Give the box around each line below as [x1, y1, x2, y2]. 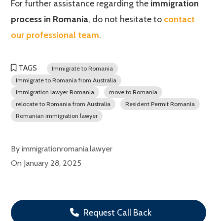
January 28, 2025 [24, 158, 82, 168]
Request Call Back [81, 207, 152, 218]
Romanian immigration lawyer [16, 112, 98, 119]
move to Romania [109, 88, 158, 96]
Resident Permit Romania [125, 100, 195, 108]
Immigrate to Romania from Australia [16, 76, 117, 84]
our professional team [11, 30, 100, 40]
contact [164, 14, 195, 25]
